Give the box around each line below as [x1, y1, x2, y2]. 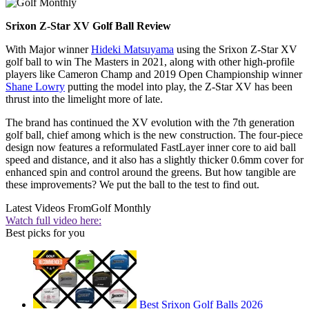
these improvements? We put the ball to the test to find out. [6, 179, 262, 191]
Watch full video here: [6, 215, 101, 227]
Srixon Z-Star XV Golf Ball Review [6, 20, 171, 32]
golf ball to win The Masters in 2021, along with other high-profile [6, 56, 295, 68]
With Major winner [6, 43, 91, 56]
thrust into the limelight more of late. [6, 93, 166, 106]
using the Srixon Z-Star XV [174, 43, 297, 56]
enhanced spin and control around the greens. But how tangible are [6, 166, 296, 179]
